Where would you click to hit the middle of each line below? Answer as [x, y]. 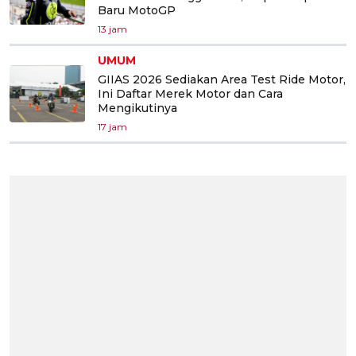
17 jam [112, 126]
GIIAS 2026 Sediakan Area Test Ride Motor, [222, 79]
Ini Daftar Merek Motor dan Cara [190, 93]
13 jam [112, 29]
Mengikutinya [137, 108]
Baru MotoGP [137, 10]
